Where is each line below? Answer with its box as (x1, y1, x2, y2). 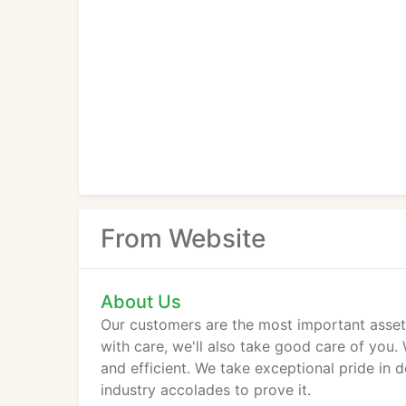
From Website (101, 223, 266, 254)
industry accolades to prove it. (101, 381, 311, 399)
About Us (101, 291, 181, 313)
